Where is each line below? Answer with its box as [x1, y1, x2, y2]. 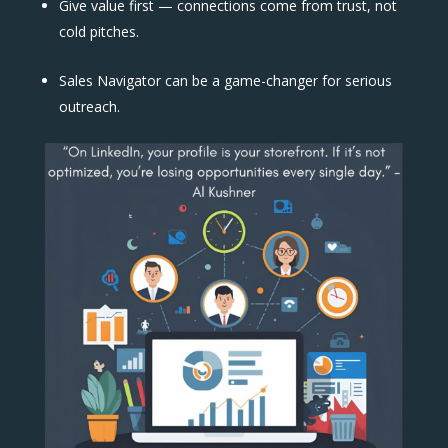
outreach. [58, 96, 124, 116]
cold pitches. [58, 21, 143, 41]
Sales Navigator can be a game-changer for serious [58, 70, 392, 90]
